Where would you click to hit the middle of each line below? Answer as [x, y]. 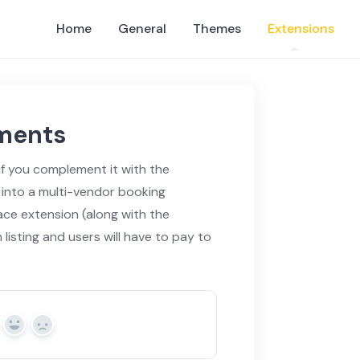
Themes [217, 28]
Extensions [301, 28]
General [142, 28]
